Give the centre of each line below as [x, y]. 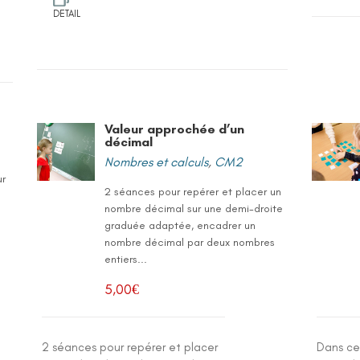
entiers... [126, 259]
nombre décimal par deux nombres [190, 242]
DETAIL [67, 14]
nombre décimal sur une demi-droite [194, 209]
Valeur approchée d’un [175, 129]
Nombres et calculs [157, 162]
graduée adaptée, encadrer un [180, 225]
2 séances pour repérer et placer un [193, 192]
